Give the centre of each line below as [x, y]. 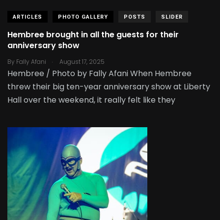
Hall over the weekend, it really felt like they [91, 100]
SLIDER [172, 17]
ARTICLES [27, 17]
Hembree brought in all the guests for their [93, 35]
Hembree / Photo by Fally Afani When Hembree [99, 73]
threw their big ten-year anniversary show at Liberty [109, 86]
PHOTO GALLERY [83, 17]
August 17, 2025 [81, 61]
